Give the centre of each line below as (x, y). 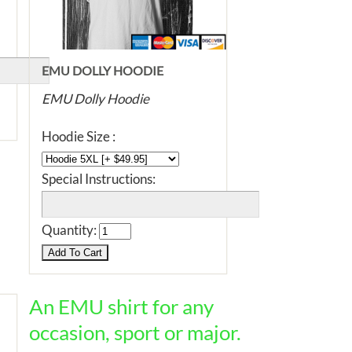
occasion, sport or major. (135, 332)
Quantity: (70, 230)
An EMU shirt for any (121, 306)
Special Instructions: (99, 179)
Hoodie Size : (79, 136)
